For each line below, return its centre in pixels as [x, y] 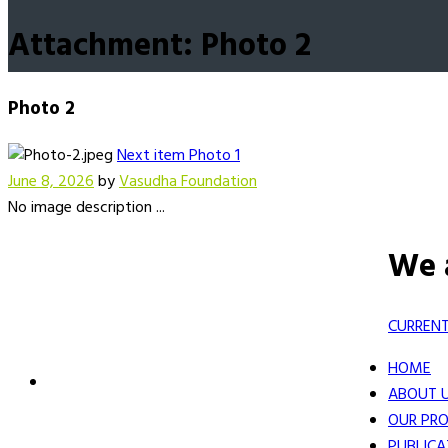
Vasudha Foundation [188, 181]
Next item [151, 155]
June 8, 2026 [51, 181]
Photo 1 [214, 155]
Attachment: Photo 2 [159, 47]
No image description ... [86, 207]
